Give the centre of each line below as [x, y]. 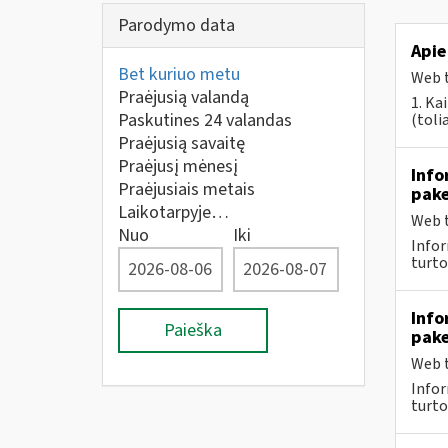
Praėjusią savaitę [181, 143]
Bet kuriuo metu [179, 74]
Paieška [193, 330]
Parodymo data [176, 25]
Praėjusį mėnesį [178, 166]
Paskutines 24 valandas [205, 120]
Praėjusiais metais [186, 189]
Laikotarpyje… [173, 212]
